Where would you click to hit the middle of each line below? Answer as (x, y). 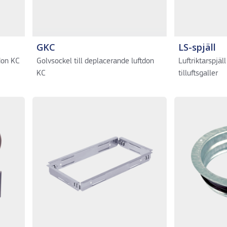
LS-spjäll (197, 47)
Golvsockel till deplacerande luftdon (95, 61)
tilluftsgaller (198, 73)
